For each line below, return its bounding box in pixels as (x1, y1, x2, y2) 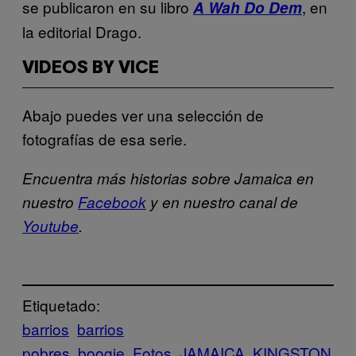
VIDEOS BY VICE (22, 60, 159, 76)
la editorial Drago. (22, 20, 141, 42)
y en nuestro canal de (146, 191, 298, 212)
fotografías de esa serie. (22, 127, 187, 149)
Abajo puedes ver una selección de (22, 103, 264, 126)
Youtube (22, 215, 79, 236)
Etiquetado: (22, 294, 100, 316)
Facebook (78, 191, 146, 212)
